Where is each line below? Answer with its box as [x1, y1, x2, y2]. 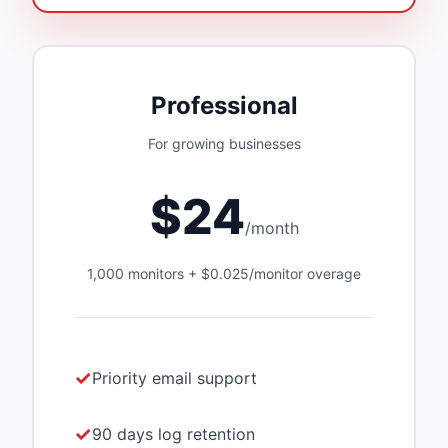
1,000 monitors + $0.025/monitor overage [87, 265, 361, 282]
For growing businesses [147, 135, 301, 152]
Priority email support [92, 367, 257, 388]
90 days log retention [92, 423, 255, 444]
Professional [150, 91, 298, 120]
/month [244, 218, 299, 238]
